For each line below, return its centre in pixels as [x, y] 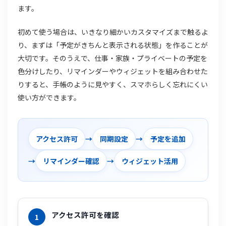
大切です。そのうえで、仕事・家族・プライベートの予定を [112, 58]
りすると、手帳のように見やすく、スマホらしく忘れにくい [113, 84]
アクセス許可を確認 [85, 215]
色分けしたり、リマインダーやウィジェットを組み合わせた [113, 71]
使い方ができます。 [49, 98]
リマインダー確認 [71, 161]
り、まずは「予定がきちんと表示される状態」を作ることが [113, 45]
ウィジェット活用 [150, 161]
